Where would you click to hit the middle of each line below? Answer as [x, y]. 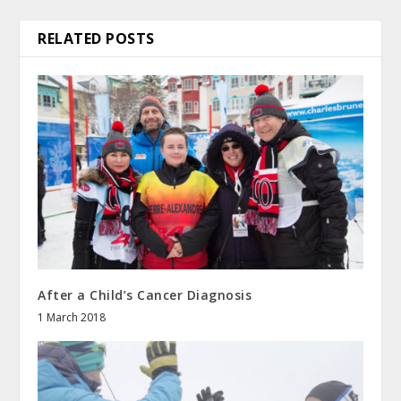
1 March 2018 [72, 318]
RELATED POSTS [96, 38]
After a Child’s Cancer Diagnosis [145, 295]
